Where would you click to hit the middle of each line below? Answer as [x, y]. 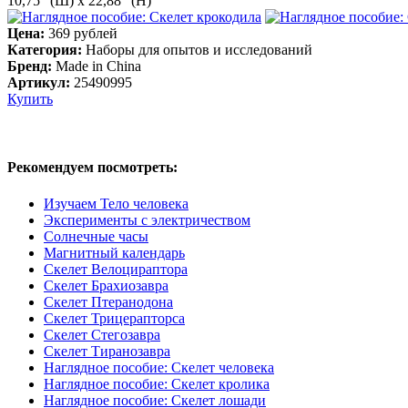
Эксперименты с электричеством [147, 219]
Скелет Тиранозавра [107, 351]
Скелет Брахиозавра [106, 285]
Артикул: [41, 83]
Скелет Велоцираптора [116, 269]
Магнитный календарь [114, 252]
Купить [30, 99]
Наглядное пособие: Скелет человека [159, 367]
